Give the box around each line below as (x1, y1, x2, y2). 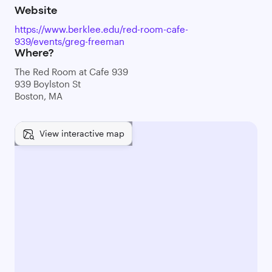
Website (15, 7, 57, 16)
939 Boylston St (15, 78, 81, 89)
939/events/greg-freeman (15, 36, 124, 47)
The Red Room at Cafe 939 (15, 66, 128, 77)
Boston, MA (15, 90, 63, 101)
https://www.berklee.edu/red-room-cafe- (15, 24, 188, 35)
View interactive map (39, 128, 124, 138)
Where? (15, 49, 54, 58)
